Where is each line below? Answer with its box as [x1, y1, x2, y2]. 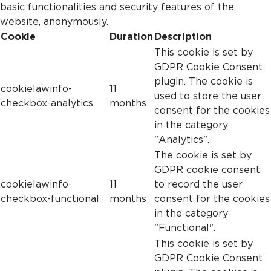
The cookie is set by [154, 149, 252, 161]
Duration [109, 31, 153, 42]
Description [154, 31, 212, 42]
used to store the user [154, 90, 261, 102]
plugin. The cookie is [154, 76, 253, 87]
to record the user [154, 178, 243, 190]
